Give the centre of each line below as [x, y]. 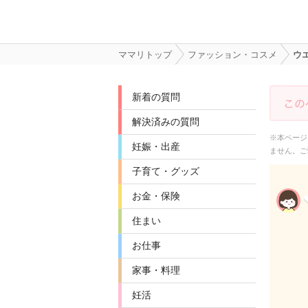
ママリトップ [145, 55]
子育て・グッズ [166, 171]
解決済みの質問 [166, 122]
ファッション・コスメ [232, 55]
